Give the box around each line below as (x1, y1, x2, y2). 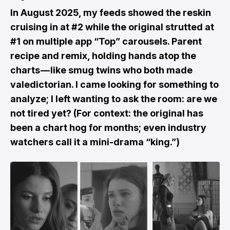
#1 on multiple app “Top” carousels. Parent (10, 36, 202, 47)
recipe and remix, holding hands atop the (10, 50, 196, 62)
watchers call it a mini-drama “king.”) (10, 137, 180, 148)
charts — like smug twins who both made (10, 65, 193, 76)
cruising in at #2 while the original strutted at (10, 22, 214, 33)
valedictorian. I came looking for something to (10, 79, 219, 90)
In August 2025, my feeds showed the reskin (10, 7, 211, 18)
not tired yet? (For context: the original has (10, 108, 203, 119)
